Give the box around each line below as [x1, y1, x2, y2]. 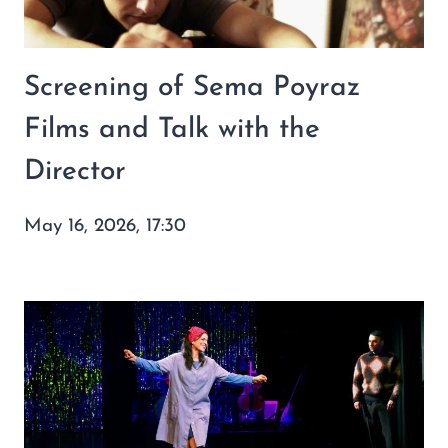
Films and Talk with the [24, 115, 320, 144]
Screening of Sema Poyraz [24, 73, 360, 102]
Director [24, 157, 126, 186]
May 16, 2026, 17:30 [24, 216, 186, 236]
